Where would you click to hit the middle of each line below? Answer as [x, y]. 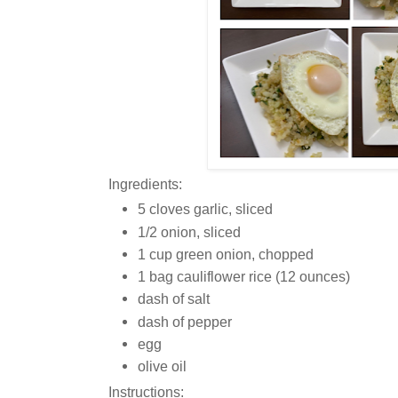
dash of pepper [185, 321]
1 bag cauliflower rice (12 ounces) [244, 277]
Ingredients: [145, 183]
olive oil [162, 366]
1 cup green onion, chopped [226, 254]
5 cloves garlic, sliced [205, 209]
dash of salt [174, 299]
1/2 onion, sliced [189, 231]
